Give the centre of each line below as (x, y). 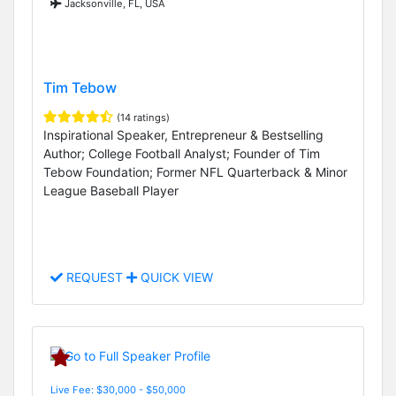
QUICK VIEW (175, 278)
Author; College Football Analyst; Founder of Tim (182, 153)
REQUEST (95, 278)
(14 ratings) (143, 117)
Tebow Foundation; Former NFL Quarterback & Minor (195, 171)
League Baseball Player (111, 190)
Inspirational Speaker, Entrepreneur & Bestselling (183, 134)
